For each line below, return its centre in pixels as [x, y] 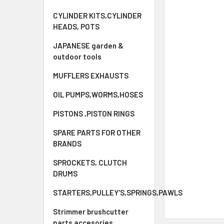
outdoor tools [77, 56]
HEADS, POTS [76, 26]
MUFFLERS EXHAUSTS [91, 75]
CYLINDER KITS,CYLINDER [97, 15]
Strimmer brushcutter [91, 211]
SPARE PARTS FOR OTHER [97, 132]
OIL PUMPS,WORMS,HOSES [98, 94]
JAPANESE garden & [88, 45]
